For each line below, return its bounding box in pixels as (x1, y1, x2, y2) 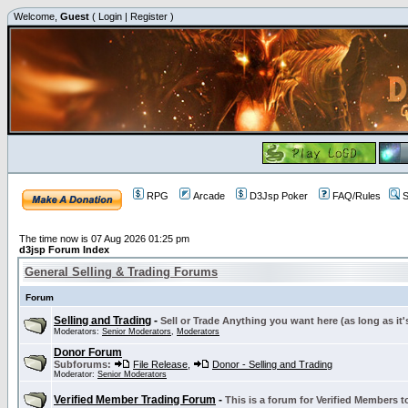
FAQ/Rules (332, 190, 381, 201)
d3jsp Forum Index (19, 244, 109, 255)
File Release (133, 359, 188, 370)
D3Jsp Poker (250, 190, 308, 201)
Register (130, 11, 168, 22)
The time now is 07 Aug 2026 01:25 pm (19, 233, 189, 244)
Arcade (193, 190, 225, 201)
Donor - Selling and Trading (212, 359, 332, 370)
